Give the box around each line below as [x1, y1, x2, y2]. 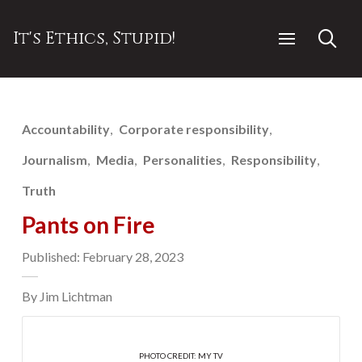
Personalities [143, 152, 223, 168]
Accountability [21, 121, 110, 137]
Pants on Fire [21, 211, 155, 239]
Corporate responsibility [119, 121, 270, 137]
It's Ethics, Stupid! [13, 27, 175, 50]
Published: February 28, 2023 [21, 249, 183, 265]
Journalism [21, 152, 87, 168]
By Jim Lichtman [21, 288, 112, 305]
